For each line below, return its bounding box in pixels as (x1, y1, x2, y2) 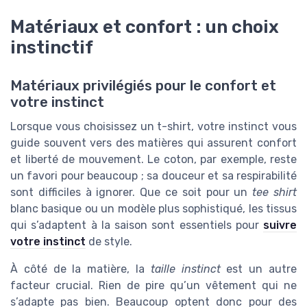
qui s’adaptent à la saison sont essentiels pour (10, 218, 263, 232)
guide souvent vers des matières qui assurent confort (10, 136, 297, 149)
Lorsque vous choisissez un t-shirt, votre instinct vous (10, 119, 297, 133)
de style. (86, 234, 132, 248)
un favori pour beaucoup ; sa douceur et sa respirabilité (10, 169, 297, 182)
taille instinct (150, 262, 221, 275)
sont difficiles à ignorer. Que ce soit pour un (10, 185, 253, 199)
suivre (263, 218, 297, 232)
